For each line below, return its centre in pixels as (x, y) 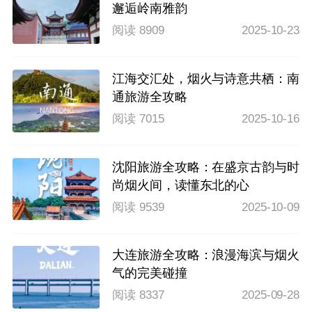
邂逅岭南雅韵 (150, 9)
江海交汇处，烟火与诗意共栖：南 (206, 78)
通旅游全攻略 (150, 96)
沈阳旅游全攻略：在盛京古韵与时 (206, 167)
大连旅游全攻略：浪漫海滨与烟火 (206, 255)
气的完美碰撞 (150, 273)
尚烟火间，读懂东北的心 (181, 185)
